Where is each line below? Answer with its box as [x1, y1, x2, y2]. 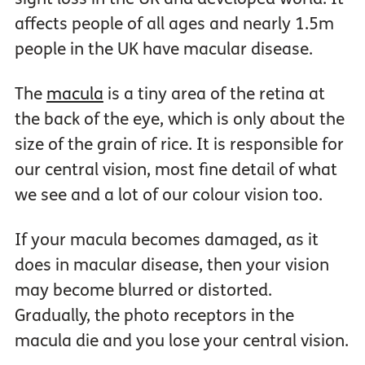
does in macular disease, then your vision [14, 255, 329, 276]
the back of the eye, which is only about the [14, 109, 345, 130]
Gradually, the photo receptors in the [14, 306, 294, 327]
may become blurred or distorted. [14, 280, 272, 301]
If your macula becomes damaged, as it [14, 230, 319, 251]
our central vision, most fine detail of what [14, 160, 337, 181]
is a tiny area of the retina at [103, 84, 325, 105]
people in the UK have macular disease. [14, 39, 313, 60]
